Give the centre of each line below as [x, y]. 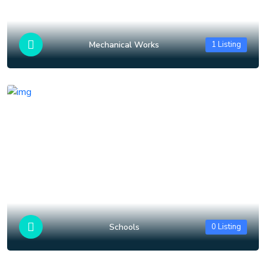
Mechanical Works [124, 45]
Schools [124, 227]
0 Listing [226, 227]
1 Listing [226, 44]
